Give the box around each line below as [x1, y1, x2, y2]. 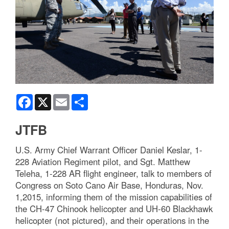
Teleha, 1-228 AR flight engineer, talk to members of [15, 167, 212, 179]
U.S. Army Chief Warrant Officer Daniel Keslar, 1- [15, 143, 202, 156]
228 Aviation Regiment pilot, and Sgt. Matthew [15, 155, 190, 168]
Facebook [33, 93, 65, 103]
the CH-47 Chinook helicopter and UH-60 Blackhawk [15, 202, 213, 215]
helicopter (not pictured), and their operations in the [15, 214, 209, 226]
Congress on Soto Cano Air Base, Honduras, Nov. [15, 178, 203, 191]
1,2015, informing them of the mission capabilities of [15, 190, 212, 203]
